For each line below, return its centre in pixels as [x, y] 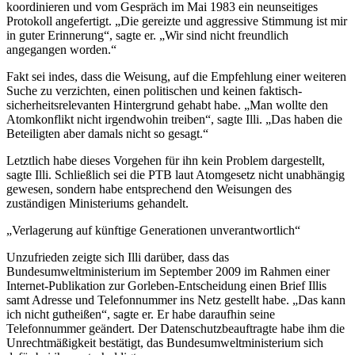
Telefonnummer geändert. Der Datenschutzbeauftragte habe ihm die [176, 329]
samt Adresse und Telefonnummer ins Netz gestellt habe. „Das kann [176, 300]
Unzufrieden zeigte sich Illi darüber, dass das [118, 258]
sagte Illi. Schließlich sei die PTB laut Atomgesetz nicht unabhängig [176, 175]
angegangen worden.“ [61, 50]
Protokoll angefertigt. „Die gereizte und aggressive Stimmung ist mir [177, 21]
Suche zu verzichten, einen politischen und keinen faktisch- [154, 91]
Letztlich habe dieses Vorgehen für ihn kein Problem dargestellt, [166, 161]
